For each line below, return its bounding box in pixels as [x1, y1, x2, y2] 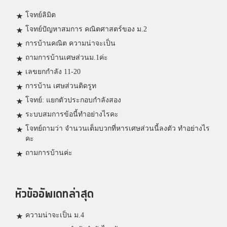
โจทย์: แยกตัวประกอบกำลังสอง [25, 96, 121, 104]
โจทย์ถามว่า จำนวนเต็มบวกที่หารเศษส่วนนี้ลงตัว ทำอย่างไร [25, 125, 210, 133]
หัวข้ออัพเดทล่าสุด [15, 184, 94, 205]
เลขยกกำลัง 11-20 [25, 68, 81, 76]
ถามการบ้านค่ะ [25, 149, 72, 157]
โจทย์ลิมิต [25, 11, 56, 19]
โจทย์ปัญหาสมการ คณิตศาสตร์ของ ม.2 [25, 25, 147, 33]
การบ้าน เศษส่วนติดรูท [25, 82, 96, 90]
